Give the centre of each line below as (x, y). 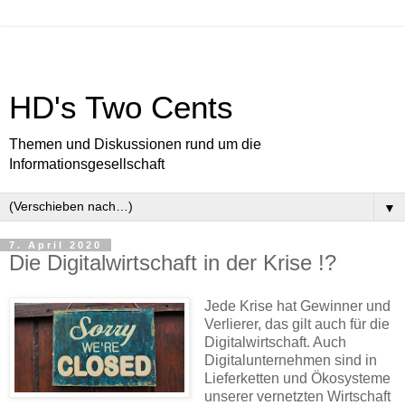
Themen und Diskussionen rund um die (135, 144)
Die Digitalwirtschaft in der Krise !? (173, 263)
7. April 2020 (56, 245)
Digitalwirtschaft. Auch (275, 342)
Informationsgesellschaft (87, 164)
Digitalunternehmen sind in (290, 360)
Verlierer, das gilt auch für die (297, 324)
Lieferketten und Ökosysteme (297, 378)
